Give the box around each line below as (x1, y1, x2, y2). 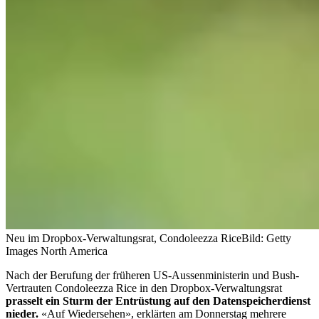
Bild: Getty (241, 231, 291, 244)
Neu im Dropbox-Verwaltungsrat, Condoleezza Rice (6, 231, 241, 244)
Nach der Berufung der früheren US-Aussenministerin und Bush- (6, 268, 299, 281)
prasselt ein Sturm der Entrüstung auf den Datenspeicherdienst (6, 294, 310, 307)
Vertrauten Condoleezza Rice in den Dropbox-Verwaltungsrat (6, 281, 282, 294)
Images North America (6, 244, 108, 257)
